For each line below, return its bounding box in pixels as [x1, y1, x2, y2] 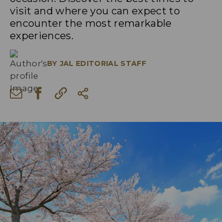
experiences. [10, 30, 74, 42]
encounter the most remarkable [10, 17, 172, 29]
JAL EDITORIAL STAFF [59, 58, 147, 68]
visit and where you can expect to [10, 5, 180, 17]
